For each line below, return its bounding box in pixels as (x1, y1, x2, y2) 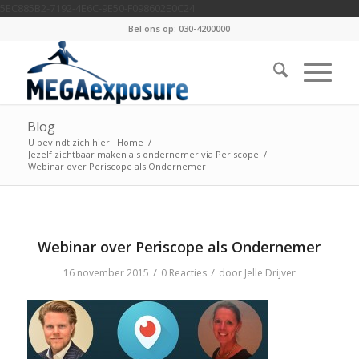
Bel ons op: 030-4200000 (128, 22, 231, 34)
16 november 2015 (63, 266, 149, 280)
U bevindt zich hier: (27, 136, 112, 148)
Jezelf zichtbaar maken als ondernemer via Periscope (27, 148, 259, 160)
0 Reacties (160, 266, 207, 280)
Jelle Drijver (244, 266, 296, 280)
